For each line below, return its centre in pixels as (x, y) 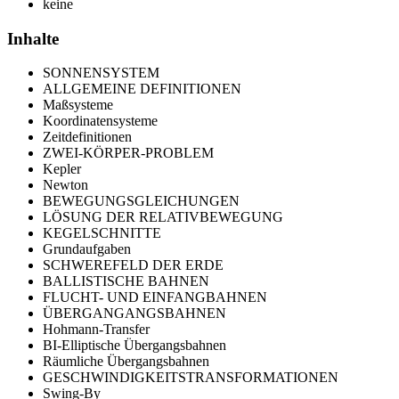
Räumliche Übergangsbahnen (126, 362)
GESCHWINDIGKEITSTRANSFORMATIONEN (191, 378)
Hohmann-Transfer (96, 330)
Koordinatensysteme (100, 121)
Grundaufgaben (87, 249)
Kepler (62, 169)
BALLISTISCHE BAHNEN (126, 281)
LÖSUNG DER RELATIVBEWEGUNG (163, 217)
